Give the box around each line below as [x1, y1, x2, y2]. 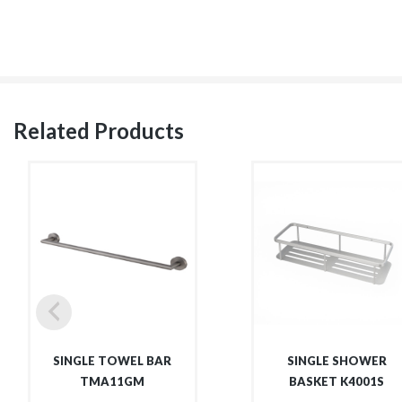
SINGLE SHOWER [286, 353, 387, 368]
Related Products [13, 117, 184, 144]
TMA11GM [80, 373, 145, 389]
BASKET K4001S [289, 373, 385, 389]
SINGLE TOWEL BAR [53, 353, 172, 368]
